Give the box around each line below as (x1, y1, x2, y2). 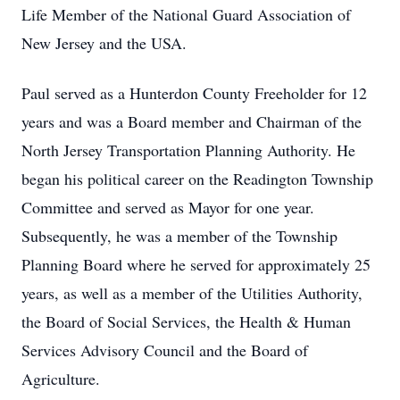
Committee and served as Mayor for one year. (21, 196, 314, 218)
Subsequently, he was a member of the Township (21, 225, 337, 246)
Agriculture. (21, 368, 100, 389)
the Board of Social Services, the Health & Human (21, 311, 351, 332)
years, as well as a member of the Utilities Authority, (21, 282, 362, 304)
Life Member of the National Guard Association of (21, 4, 351, 25)
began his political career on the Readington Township (21, 168, 373, 189)
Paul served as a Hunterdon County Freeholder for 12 (21, 82, 367, 104)
